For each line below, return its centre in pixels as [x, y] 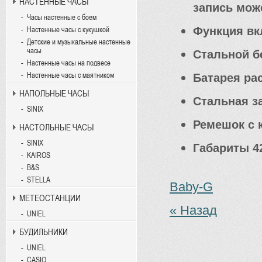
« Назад [193, 211]
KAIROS [39, 155]
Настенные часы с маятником [70, 75]
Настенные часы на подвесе [69, 63]
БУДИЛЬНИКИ [44, 232]
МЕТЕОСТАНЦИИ [50, 198]
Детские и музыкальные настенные [79, 42]
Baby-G [191, 187]
